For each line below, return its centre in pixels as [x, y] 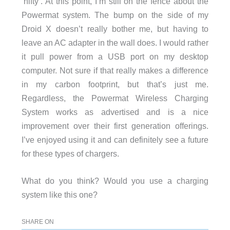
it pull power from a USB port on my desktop [115, 56]
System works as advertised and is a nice [115, 112]
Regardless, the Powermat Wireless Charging [115, 98]
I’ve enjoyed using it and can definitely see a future [115, 139]
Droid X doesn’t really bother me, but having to [115, 28]
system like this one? [59, 195]
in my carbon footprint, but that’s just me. [115, 84]
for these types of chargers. [70, 153]
